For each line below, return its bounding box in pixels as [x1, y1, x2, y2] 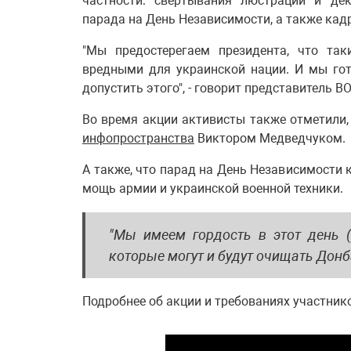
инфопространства [82, 131, 194, 146]
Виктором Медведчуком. [194, 131, 346, 146]
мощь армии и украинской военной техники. [82, 181, 343, 196]
